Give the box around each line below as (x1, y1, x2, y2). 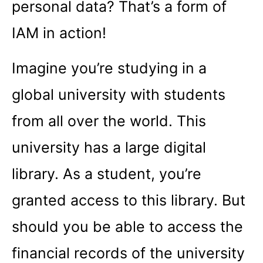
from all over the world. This (12, 112, 206, 130)
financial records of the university (12, 244, 245, 262)
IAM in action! (12, 24, 106, 42)
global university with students (12, 85, 225, 103)
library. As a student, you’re (12, 164, 201, 183)
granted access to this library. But (12, 191, 245, 209)
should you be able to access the (12, 217, 243, 235)
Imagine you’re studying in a (12, 59, 207, 77)
